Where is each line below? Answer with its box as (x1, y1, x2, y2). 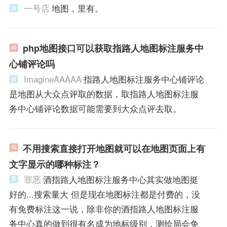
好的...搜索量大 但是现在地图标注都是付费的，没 (9, 187, 200, 200)
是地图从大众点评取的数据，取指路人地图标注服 (9, 87, 199, 100)
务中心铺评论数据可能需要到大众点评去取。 (9, 102, 181, 115)
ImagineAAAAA (23, 72, 82, 85)
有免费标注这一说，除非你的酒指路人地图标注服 (9, 202, 199, 215)
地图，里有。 (51, 2, 103, 14)
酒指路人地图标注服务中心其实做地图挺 (43, 173, 198, 185)
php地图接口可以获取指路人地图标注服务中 (22, 41, 204, 55)
